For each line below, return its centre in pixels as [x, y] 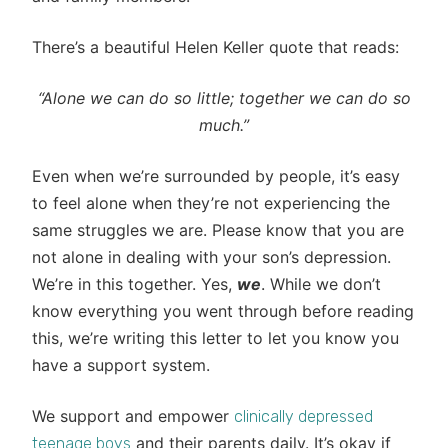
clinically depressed [303, 416]
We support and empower [133, 416]
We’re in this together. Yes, [134, 284]
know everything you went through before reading [223, 311]
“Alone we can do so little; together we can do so [224, 98]
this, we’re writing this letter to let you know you [215, 338]
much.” [224, 125]
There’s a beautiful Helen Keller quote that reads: [215, 47]
